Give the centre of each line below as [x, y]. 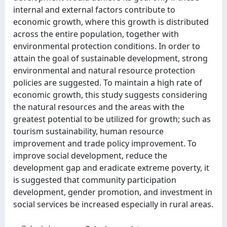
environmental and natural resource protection [104, 70]
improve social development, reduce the [90, 156]
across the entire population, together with [96, 34]
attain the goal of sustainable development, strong [110, 58]
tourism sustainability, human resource [88, 131]
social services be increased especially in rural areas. [113, 204]
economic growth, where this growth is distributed [111, 22]
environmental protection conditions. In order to [107, 46]
